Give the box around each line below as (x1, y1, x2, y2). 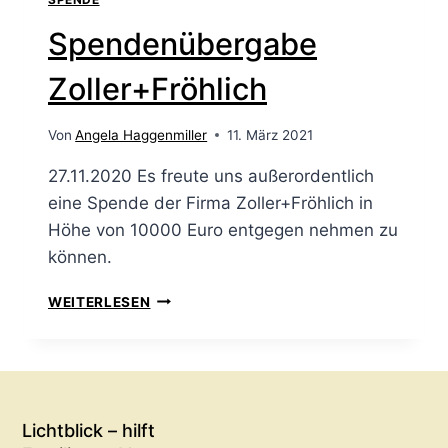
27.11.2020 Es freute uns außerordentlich (48, 165, 374, 186)
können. (48, 246, 112, 267)
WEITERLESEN (48, 293, 151, 310)
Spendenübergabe (48, 25, 317, 63)
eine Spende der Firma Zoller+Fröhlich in (48, 192, 373, 213)
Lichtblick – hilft (22, 419, 156, 441)
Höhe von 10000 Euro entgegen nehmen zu (48, 219, 398, 240)
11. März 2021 (227, 126, 314, 143)
